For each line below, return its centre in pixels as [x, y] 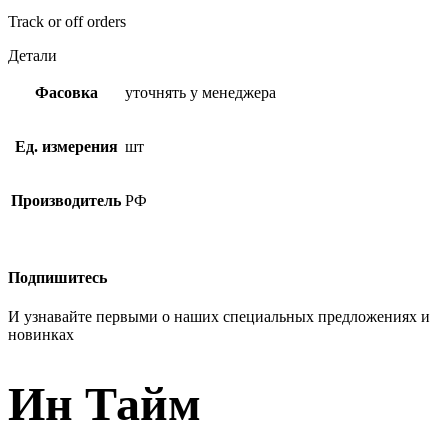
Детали [32, 56]
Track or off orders [67, 22]
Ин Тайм [104, 404]
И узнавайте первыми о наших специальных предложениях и [219, 316]
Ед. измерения [66, 147]
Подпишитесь [57, 277]
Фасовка [66, 93]
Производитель [66, 201]
